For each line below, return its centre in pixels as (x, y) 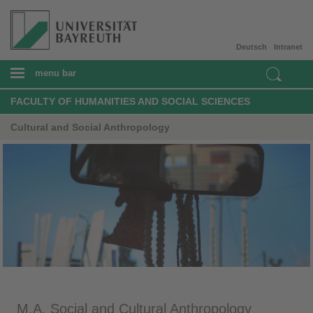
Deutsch (252, 46)
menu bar (56, 73)
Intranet (288, 46)
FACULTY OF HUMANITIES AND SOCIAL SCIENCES (130, 101)
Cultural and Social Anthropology (90, 127)
